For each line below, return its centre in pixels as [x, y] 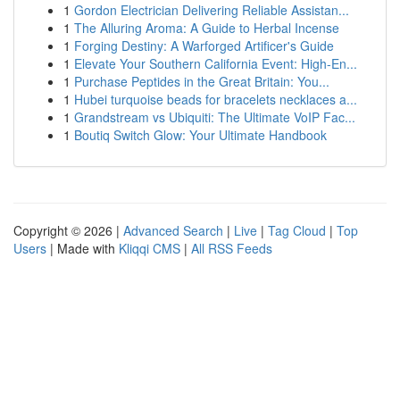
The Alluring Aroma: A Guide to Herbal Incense [207, 28]
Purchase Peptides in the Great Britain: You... [202, 81]
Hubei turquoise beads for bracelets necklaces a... [216, 99]
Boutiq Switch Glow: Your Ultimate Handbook [200, 135]
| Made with [83, 248]
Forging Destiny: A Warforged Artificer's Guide [204, 46]
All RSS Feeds [232, 248]
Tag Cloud [297, 230]
